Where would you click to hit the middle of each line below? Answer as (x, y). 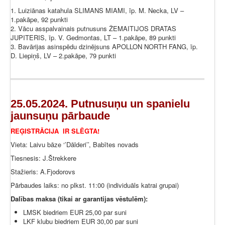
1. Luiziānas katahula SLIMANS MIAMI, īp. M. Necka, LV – (97, 11)
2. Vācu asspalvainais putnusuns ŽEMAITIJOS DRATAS (93, 29)
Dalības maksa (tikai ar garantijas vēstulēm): (79, 199)
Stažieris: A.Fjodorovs (44, 172)
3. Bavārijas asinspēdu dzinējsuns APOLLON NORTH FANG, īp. (104, 47)
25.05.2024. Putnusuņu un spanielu (100, 104)
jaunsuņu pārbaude (60, 116)
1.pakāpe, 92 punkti (39, 20)
